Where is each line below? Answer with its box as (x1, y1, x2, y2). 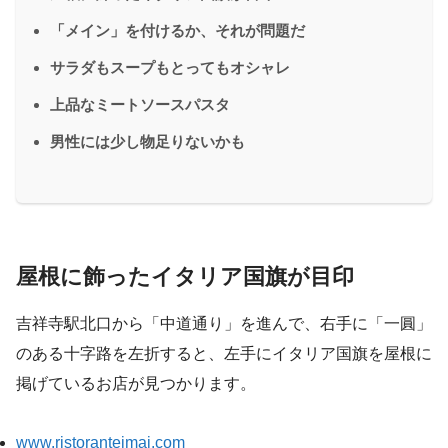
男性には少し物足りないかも (50, 132, 245, 150)
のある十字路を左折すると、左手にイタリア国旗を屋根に (16, 345, 432, 363)
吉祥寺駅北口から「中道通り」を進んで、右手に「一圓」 (16, 315, 432, 333)
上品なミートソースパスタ (50, 95, 230, 113)
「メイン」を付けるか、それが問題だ (50, 21, 305, 39)
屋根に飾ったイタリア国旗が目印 (16, 263, 354, 289)
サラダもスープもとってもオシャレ (50, 58, 290, 76)
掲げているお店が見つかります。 (16, 375, 256, 393)
